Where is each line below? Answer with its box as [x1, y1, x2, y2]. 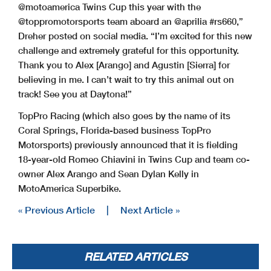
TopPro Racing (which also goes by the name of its [18, 109, 230, 121]
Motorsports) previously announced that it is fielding [18, 139, 238, 150]
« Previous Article [18, 203, 95, 215]
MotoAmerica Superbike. [18, 182, 121, 194]
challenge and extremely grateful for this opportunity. [18, 44, 239, 56]
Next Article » [120, 203, 180, 215]
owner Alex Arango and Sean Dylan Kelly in [18, 168, 199, 179]
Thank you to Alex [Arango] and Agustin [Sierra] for [18, 59, 230, 70]
